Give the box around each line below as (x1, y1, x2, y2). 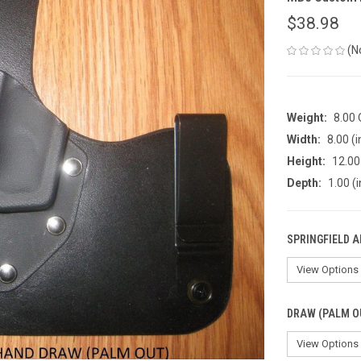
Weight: (287, 110, 327, 124)
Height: (287, 154, 326, 168)
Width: (287, 132, 321, 146)
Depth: (287, 176, 322, 189)
